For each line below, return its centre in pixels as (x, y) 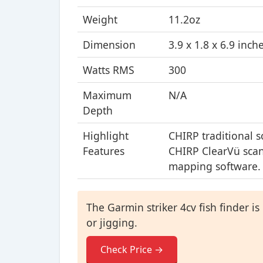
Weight (100, 19)
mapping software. (215, 166)
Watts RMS (109, 70)
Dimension (109, 45)
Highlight (106, 136)
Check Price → (132, 249)
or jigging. (112, 222)
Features (104, 151)
